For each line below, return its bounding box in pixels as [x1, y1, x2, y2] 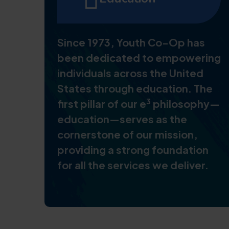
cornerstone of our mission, [57, 128, 198, 141]
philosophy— [151, 97, 220, 110]
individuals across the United [57, 66, 203, 79]
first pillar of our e [57, 97, 146, 110]
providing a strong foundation [57, 143, 209, 156]
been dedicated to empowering [57, 51, 221, 64]
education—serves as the [57, 112, 187, 125]
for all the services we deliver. [57, 158, 209, 171]
